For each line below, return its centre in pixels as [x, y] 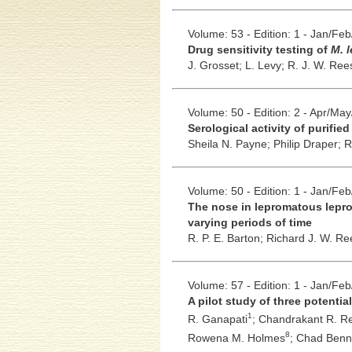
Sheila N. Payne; [230, 143]
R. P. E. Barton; [227, 238]
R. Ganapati [217, 319]
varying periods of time [249, 222]
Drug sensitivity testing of [259, 49]
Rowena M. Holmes [236, 337]
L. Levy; [266, 65]
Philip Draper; [308, 143]
